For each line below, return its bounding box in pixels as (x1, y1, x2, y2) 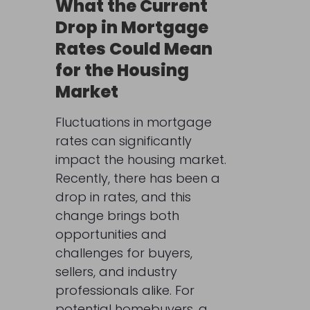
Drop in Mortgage (55, 15, 208, 39)
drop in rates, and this (55, 188, 191, 206)
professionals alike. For (55, 281, 194, 299)
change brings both (55, 206, 179, 224)
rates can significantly (55, 131, 192, 149)
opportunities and (55, 225, 167, 243)
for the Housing (55, 58, 189, 82)
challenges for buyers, (55, 244, 192, 262)
